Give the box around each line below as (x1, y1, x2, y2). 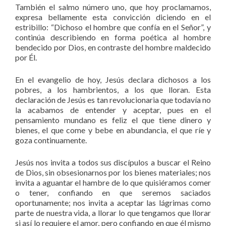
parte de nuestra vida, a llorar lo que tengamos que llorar (15, 207, 211, 217)
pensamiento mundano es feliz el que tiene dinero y (15, 115, 211, 125)
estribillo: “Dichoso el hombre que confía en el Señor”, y (15, 22, 211, 32)
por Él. (15, 52, 37, 62)
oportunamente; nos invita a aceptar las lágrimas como (15, 197, 211, 207)
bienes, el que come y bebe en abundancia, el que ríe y (15, 125, 211, 135)
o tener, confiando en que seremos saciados (15, 187, 211, 197)
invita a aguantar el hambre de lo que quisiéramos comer (15, 177, 211, 187)
